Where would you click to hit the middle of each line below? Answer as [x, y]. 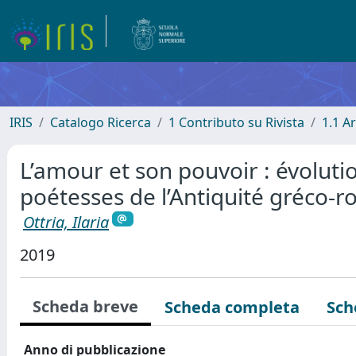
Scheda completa [232, 307]
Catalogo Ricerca [101, 122]
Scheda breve [85, 306]
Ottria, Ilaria [66, 222]
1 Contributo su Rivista [236, 122]
